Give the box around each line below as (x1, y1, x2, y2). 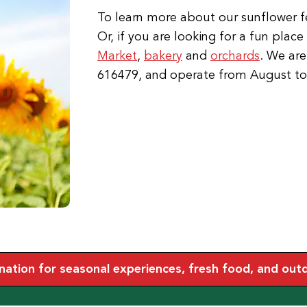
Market (97, 45, 137, 65)
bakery (144, 45, 182, 65)
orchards (210, 45, 260, 65)
